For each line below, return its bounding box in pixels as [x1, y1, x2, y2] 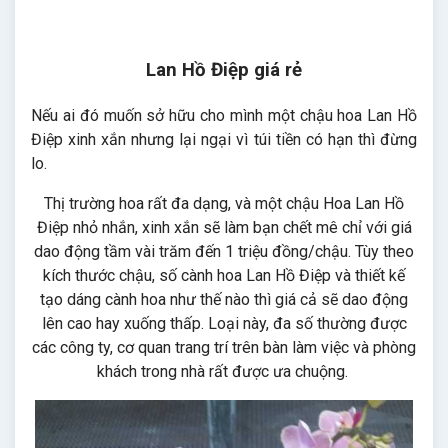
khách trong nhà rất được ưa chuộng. [96, 362, 352, 381]
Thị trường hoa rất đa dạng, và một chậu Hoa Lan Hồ [44, 194, 404, 213]
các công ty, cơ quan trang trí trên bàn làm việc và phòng [32, 338, 416, 357]
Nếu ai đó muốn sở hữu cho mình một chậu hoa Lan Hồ [31, 106, 417, 125]
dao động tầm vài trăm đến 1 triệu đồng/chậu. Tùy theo [34, 242, 414, 261]
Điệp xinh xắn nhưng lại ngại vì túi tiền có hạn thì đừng [31, 130, 417, 149]
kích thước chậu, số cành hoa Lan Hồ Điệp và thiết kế [43, 266, 405, 285]
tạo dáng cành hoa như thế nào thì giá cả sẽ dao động [40, 290, 408, 309]
